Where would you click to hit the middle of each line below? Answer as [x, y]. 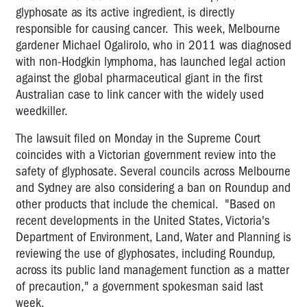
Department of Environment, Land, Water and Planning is [153, 237]
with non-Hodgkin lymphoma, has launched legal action [151, 61]
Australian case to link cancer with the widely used [140, 94]
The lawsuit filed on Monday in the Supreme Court [138, 138]
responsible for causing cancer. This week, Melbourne [148, 28]
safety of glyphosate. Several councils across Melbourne [153, 171]
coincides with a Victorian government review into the [146, 155]
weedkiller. [42, 111]
